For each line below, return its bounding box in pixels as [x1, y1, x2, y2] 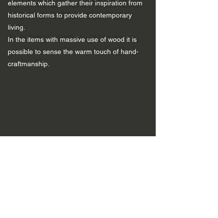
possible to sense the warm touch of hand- [8, 48, 139, 55]
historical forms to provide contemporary [8, 11, 132, 19]
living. [8, 23, 25, 31]
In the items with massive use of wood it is [8, 36, 137, 43]
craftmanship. [8, 60, 50, 68]
